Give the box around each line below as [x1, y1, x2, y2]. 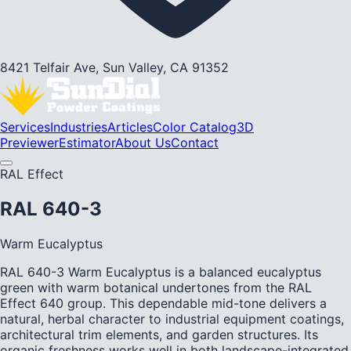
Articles [107, 119, 153, 135]
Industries [50, 119, 107, 135]
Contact [171, 135, 219, 150]
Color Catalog [153, 119, 237, 135]
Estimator [59, 135, 115, 150]
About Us [115, 135, 171, 150]
